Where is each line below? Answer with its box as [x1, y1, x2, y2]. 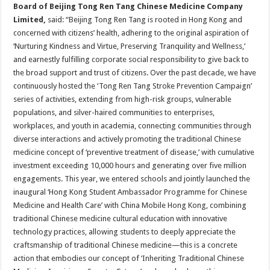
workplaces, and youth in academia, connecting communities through [13, 121, 252, 130]
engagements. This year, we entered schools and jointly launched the [13, 174, 251, 183]
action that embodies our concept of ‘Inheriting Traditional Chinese [13, 254, 245, 263]
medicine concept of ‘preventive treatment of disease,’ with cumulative [13, 148, 255, 157]
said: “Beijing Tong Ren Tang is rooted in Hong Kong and [48, 15, 243, 24]
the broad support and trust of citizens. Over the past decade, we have [13, 68, 257, 77]
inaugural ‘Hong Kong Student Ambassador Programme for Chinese [13, 187, 248, 196]
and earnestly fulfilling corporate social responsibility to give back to [13, 55, 250, 64]
